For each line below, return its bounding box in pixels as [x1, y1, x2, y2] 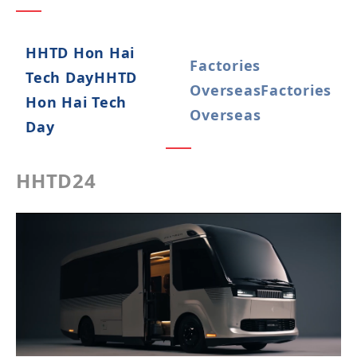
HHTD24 [16, 167, 96, 194]
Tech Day [25, 68, 94, 87]
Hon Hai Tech [25, 92, 127, 112]
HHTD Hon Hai [25, 43, 135, 62]
